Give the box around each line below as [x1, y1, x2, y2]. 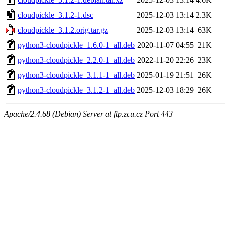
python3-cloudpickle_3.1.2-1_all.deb [18, 85, 135, 94]
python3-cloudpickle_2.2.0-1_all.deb [18, 55, 135, 64]
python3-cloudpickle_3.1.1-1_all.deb [18, 70, 135, 79]
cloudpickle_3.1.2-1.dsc [18, 10, 93, 19]
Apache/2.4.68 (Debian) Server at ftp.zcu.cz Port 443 [4, 109, 173, 118]
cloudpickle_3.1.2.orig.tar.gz [18, 25, 108, 34]
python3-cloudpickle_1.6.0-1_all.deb [18, 40, 135, 49]
